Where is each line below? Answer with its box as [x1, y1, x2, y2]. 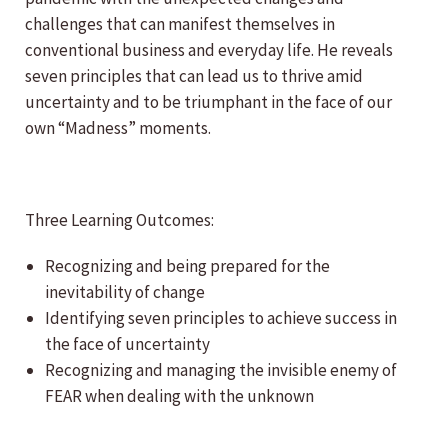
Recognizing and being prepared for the [45, 255, 330, 278]
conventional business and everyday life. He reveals [25, 39, 393, 62]
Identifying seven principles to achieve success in [45, 307, 397, 330]
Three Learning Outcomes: [25, 209, 214, 232]
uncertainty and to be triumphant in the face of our [25, 91, 392, 114]
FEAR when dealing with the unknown [45, 385, 314, 408]
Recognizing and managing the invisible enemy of [45, 359, 397, 382]
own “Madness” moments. [25, 117, 211, 140]
